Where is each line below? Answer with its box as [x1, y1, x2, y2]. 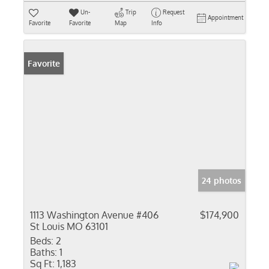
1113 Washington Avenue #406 [30, 209, 159, 221]
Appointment [208, 14, 243, 21]
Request [162, 8, 184, 16]
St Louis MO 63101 [30, 220, 108, 232]
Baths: [30, 246, 57, 258]
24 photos [202, 175, 241, 186]
